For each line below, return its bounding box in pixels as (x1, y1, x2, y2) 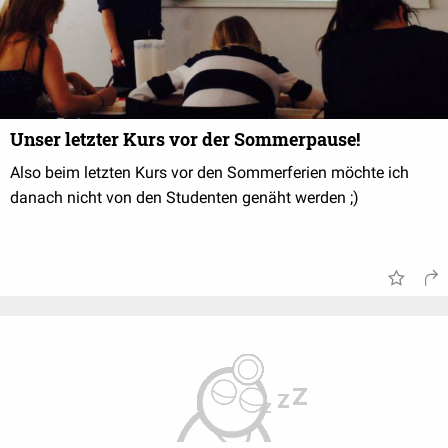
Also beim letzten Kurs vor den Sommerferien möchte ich (10, 163, 409, 182)
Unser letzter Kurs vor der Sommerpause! (10, 127, 360, 151)
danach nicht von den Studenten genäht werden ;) (10, 188, 359, 207)
